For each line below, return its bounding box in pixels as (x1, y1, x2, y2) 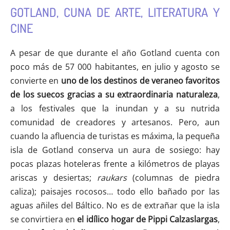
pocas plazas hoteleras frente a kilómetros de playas (10, 158, 220, 170)
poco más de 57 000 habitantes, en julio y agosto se (10, 61, 220, 73)
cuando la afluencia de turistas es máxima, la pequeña (10, 130, 220, 142)
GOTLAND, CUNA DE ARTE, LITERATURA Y (10, 4, 220, 21)
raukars (97, 172, 127, 184)
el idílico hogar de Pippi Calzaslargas (77, 214, 218, 225)
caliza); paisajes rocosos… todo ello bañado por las (10, 186, 220, 198)
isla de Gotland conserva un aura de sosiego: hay (10, 144, 220, 156)
